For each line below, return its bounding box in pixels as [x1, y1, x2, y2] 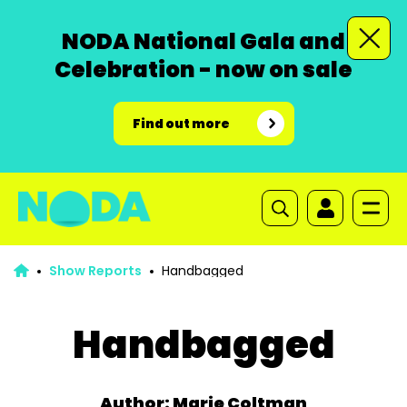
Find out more [132, 114, 230, 133]
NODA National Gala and [62, 26, 345, 56]
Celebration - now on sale [55, 55, 352, 84]
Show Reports [48, 262, 142, 280]
